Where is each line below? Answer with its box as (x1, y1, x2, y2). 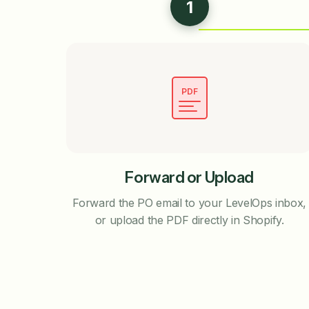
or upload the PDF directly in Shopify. (94, 213, 284, 227)
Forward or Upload (125, 168, 254, 187)
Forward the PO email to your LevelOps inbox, (72, 196, 307, 210)
